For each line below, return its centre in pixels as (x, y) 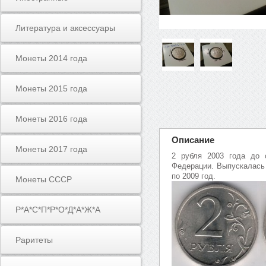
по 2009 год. (194, 176)
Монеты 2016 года (51, 119)
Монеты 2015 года (51, 88)
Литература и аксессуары (65, 28)
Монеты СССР (44, 179)
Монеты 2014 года (51, 58)
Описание (193, 140)
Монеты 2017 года (51, 149)
